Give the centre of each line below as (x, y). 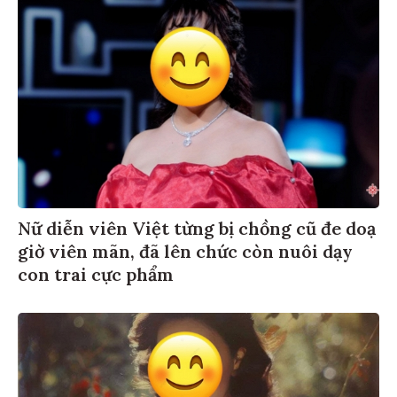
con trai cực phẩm (96, 271)
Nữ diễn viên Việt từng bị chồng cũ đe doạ (197, 225)
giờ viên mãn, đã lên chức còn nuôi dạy (185, 248)
